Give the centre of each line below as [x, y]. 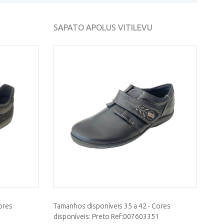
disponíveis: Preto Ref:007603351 [106, 217]
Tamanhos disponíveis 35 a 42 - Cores [112, 206]
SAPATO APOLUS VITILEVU [103, 27]
